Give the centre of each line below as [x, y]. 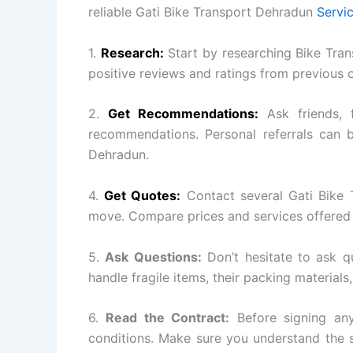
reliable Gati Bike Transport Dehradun [203, 12]
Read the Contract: [168, 318]
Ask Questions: [153, 256]
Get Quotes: [143, 196]
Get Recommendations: [184, 114]
